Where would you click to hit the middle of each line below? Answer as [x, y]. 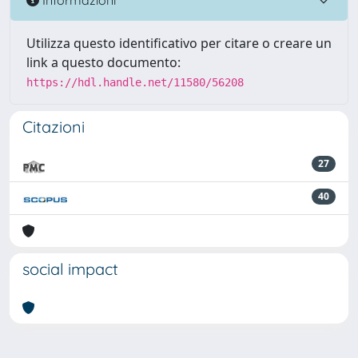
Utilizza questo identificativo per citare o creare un [179, 43]
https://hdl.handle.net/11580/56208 [135, 82]
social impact [70, 269]
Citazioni [54, 127]
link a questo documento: [103, 62]
